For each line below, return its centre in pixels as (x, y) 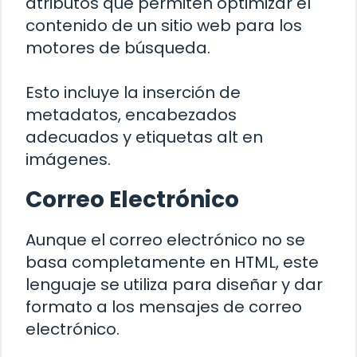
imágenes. (68, 159)
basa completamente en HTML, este (172, 262)
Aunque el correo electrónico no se (165, 239)
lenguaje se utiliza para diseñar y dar (174, 284)
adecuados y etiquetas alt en (144, 137)
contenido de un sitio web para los (164, 25)
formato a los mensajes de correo (164, 306)
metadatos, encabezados (131, 114)
